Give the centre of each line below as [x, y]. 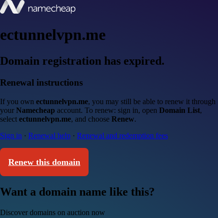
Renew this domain [44, 162]
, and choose [91, 119]
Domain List [180, 110]
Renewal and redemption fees [122, 135]
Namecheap [36, 110]
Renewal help [49, 135]
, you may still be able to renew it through [152, 101]
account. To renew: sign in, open [107, 110]
